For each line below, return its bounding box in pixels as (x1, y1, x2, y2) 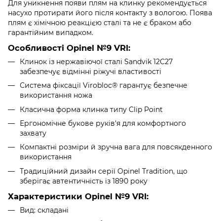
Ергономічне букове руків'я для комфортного (20, 118, 186, 128)
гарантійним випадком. (8, 28, 93, 37)
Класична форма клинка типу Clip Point (20, 105, 163, 114)
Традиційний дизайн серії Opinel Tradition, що (20, 166, 187, 176)
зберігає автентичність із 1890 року (20, 176, 147, 185)
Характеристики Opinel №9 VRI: (8, 191, 148, 201)
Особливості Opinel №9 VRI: (8, 42, 130, 53)
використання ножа (20, 91, 92, 100)
